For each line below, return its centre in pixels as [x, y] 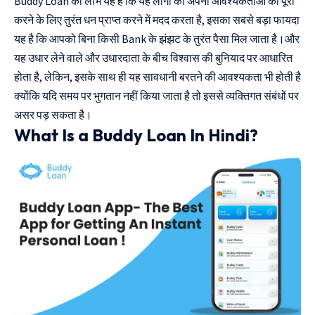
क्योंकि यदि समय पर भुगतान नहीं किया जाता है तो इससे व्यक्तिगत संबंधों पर [156, 96]
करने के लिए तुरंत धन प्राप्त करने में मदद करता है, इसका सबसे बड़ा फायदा [157, 20]
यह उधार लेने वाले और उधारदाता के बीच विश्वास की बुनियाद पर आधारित [153, 58]
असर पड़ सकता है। [53, 115]
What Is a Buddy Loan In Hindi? [136, 135]
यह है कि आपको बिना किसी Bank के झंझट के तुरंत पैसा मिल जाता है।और [157, 39]
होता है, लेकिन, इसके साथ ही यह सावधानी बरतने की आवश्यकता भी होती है [157, 77]
